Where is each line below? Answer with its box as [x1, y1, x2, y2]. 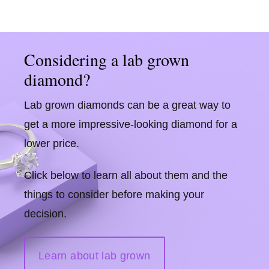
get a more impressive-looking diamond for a [24, 118, 237, 130]
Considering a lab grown [24, 47, 189, 71]
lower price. [24, 137, 79, 150]
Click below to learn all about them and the [24, 169, 228, 182]
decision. [24, 208, 67, 220]
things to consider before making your [24, 189, 204, 201]
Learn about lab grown [38, 249, 151, 262]
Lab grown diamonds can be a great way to [24, 98, 231, 111]
